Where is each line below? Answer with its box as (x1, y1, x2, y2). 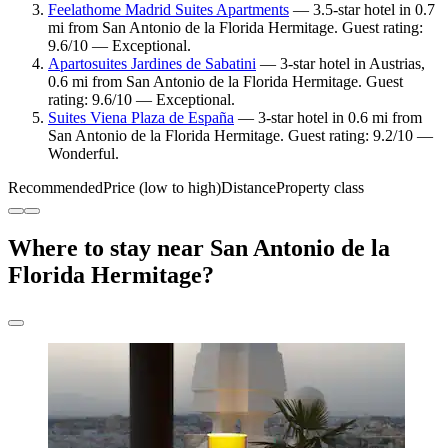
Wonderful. (48, 144, 119, 162)
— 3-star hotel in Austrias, (256, 54, 425, 72)
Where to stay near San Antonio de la (8, 234, 390, 261)
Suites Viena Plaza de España (48, 108, 234, 126)
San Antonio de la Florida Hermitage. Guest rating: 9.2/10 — (48, 126, 433, 144)
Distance (221, 178, 276, 196)
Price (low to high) (103, 178, 221, 196)
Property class (276, 178, 364, 196)
